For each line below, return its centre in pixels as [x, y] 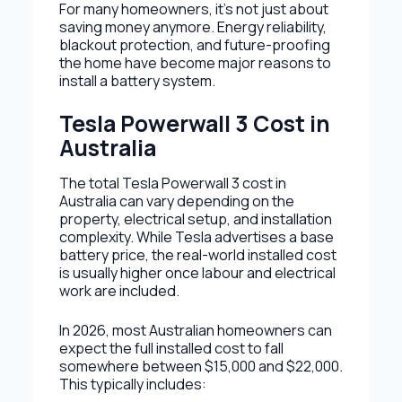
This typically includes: [132, 384]
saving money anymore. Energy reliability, [192, 26]
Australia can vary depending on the [176, 201]
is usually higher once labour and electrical [197, 272]
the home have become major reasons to [195, 62]
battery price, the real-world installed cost [197, 254]
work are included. [119, 290]
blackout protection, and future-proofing [194, 44]
